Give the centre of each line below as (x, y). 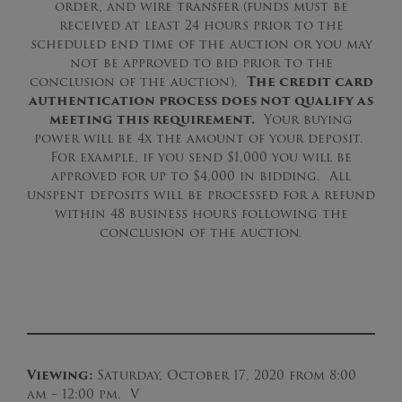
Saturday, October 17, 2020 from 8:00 (227, 375)
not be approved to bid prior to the (201, 63)
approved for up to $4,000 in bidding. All (201, 176)
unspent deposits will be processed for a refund (201, 195)
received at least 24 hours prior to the (201, 25)
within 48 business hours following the (201, 214)
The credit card (310, 82)
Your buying (304, 119)
